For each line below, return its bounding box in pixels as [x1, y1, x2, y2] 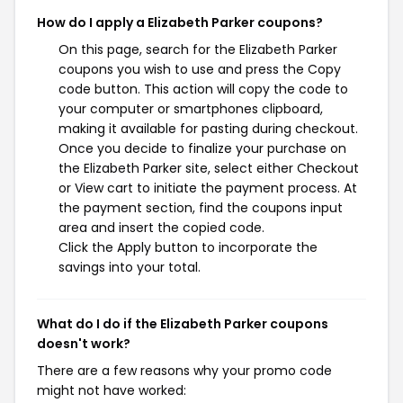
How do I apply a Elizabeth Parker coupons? [37, 13, 323, 31]
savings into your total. [58, 258, 201, 276]
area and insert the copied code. [58, 219, 264, 237]
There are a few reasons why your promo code [37, 362, 332, 380]
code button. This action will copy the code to [58, 80, 348, 98]
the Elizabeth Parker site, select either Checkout [58, 159, 359, 177]
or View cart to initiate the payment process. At [58, 179, 357, 197]
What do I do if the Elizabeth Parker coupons [37, 315, 328, 333]
